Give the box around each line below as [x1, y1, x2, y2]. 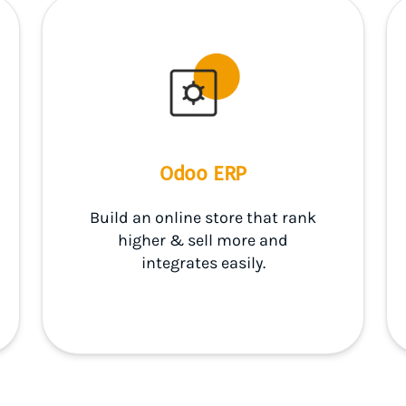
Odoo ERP [159, 161, 247, 186]
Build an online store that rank [90, 208, 316, 227]
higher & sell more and [118, 230, 288, 250]
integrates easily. [140, 253, 266, 273]
